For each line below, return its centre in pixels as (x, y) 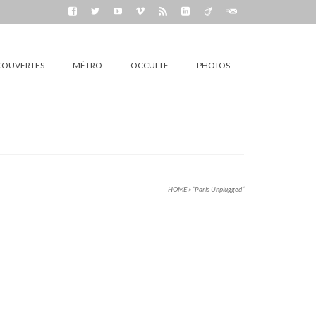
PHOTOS (213, 65)
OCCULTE (150, 65)
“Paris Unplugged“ (218, 189)
